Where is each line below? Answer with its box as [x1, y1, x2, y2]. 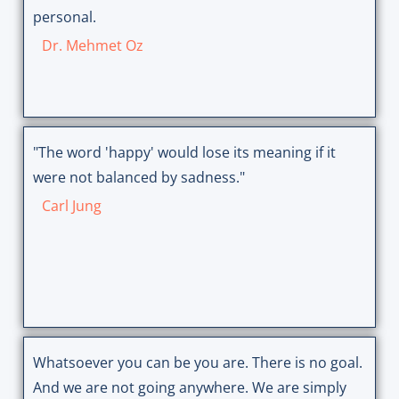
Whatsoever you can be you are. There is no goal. [32, 353, 362, 373]
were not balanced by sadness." [32, 167, 245, 188]
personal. [32, 7, 96, 28]
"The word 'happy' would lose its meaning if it [32, 142, 336, 163]
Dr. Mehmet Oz [41, 36, 143, 56]
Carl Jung [41, 196, 102, 216]
